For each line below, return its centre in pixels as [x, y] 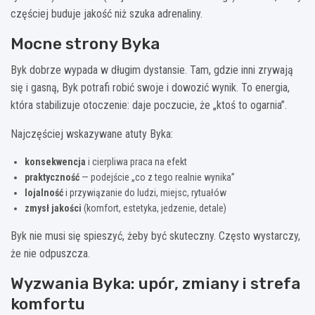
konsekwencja [55, 161]
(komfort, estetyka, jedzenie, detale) [154, 208]
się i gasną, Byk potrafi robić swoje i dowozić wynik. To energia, [150, 87]
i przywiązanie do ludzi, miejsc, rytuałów [145, 192]
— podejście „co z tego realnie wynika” [157, 177]
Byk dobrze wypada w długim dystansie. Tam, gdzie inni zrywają [152, 70]
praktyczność [52, 177]
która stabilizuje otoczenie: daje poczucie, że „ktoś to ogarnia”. [149, 105]
